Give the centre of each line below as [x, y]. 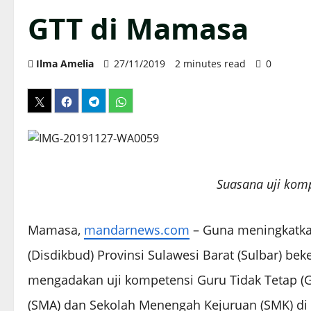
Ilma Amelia [65, 64]
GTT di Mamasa [138, 28]
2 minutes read [210, 64]
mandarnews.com [137, 230]
